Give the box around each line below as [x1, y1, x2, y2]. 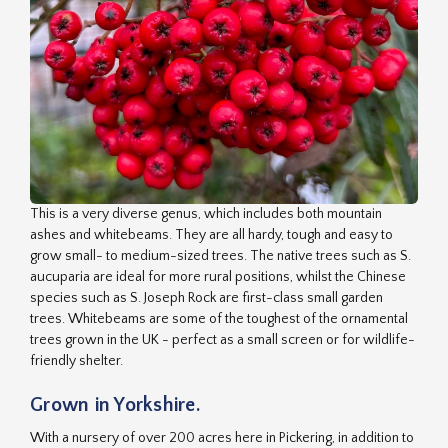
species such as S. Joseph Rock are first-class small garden [30, 290, 383, 306]
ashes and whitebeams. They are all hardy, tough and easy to [30, 227, 393, 243]
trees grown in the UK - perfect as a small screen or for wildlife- [30, 332, 415, 348]
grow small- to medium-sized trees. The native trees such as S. [30, 248, 411, 264]
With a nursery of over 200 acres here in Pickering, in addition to [30, 429, 414, 446]
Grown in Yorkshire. [30, 394, 200, 416]
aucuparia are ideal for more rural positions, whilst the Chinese [30, 269, 406, 285]
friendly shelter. [30, 353, 123, 369]
